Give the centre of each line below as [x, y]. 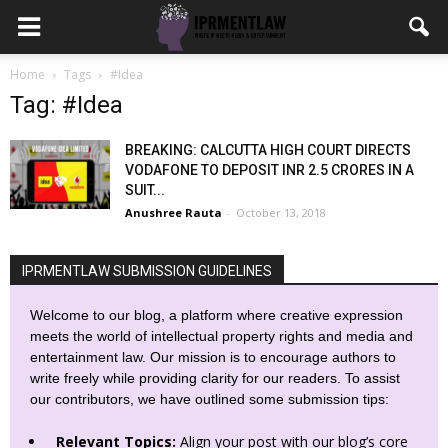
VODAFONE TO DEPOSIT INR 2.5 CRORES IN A [269, 170]
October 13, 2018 [281, 212]
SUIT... [145, 190]
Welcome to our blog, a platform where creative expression [216, 315]
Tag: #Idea [66, 105]
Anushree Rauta [173, 212]
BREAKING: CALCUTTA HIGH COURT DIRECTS [268, 150]
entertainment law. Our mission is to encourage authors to [213, 357]
